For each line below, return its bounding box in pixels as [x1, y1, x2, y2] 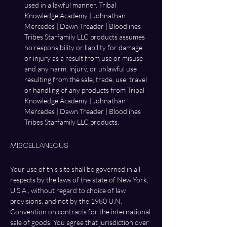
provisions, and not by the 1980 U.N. [10, 196, 124, 205]
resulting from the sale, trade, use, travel [24, 74, 148, 84]
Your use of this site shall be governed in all [10, 164, 142, 173]
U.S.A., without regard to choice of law [10, 185, 127, 195]
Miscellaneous [10, 140, 68, 150]
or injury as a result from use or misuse [24, 53, 144, 62]
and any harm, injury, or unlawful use [24, 64, 138, 73]
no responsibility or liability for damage [24, 43, 144, 52]
